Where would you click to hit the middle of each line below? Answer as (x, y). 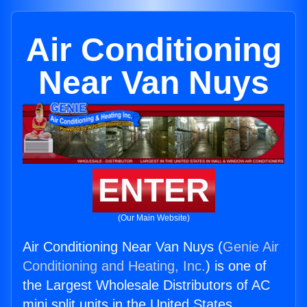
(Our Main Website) (153, 218)
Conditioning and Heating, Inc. (114, 266)
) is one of (236, 266)
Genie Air (251, 247)
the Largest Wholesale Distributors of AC (146, 285)
